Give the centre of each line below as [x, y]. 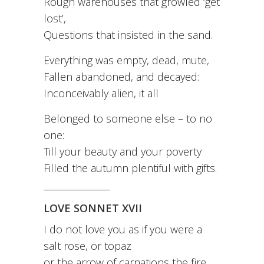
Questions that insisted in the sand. [128, 35]
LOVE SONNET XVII [93, 208]
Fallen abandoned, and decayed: [121, 77]
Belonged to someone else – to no [128, 119]
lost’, [55, 19]
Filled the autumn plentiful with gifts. [130, 168]
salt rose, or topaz [88, 246]
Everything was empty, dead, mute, [126, 60]
